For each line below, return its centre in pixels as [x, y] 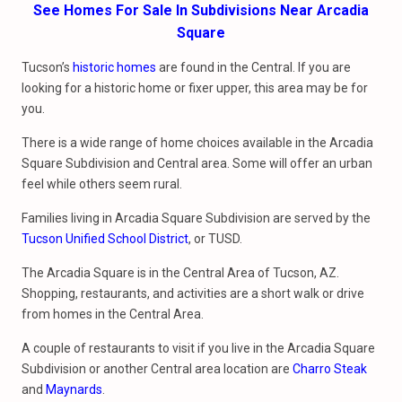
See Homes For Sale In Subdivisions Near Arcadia [201, 10]
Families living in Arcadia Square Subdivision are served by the [196, 218]
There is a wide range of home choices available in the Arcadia [197, 143]
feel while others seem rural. [102, 184]
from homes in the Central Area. [113, 314]
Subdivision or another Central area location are [157, 369]
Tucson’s [47, 67]
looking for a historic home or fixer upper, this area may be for [195, 88]
